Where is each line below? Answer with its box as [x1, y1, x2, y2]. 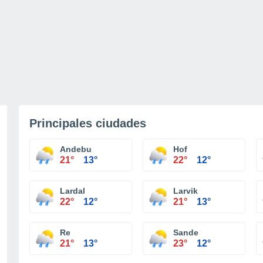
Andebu [60, 144, 92, 154]
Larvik [173, 186, 198, 195]
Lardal [60, 186, 85, 195]
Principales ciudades [29, 117, 146, 130]
